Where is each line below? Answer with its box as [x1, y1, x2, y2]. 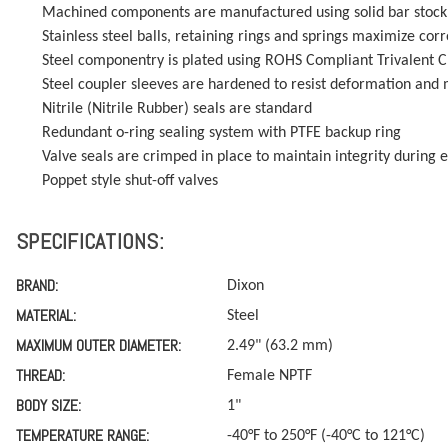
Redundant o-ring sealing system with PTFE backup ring [42, 124, 402, 141]
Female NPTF [227, 367, 312, 384]
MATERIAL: [16, 304, 76, 326]
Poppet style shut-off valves [42, 172, 219, 189]
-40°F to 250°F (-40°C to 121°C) [227, 427, 425, 444]
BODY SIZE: [16, 394, 81, 416]
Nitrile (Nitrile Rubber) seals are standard [42, 100, 313, 117]
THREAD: [16, 364, 65, 386]
